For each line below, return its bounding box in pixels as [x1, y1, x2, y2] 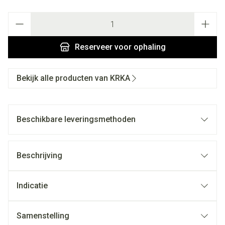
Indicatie [17, 181, 48, 190]
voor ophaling [112, 42, 166, 52]
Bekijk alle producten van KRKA [17, 73, 130, 83]
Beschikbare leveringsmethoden [17, 115, 136, 124]
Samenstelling [17, 211, 69, 220]
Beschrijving [17, 151, 62, 160]
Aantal [8, 12, 30, 22]
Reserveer [74, 42, 113, 52]
